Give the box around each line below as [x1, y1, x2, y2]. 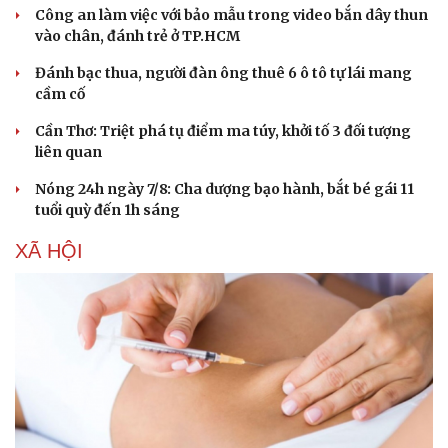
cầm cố [35, 85, 85, 104]
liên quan [35, 143, 102, 162]
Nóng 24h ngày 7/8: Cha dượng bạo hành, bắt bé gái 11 [35, 180, 414, 199]
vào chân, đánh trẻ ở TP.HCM [35, 27, 240, 46]
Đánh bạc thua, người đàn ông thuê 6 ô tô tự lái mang [35, 64, 412, 83]
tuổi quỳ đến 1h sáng [35, 201, 180, 220]
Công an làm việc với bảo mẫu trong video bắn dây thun [35, 6, 428, 25]
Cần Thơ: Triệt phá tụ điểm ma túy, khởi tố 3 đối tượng [35, 122, 411, 141]
